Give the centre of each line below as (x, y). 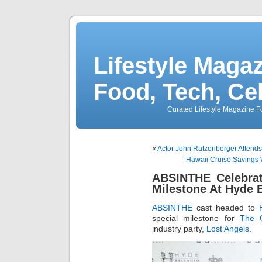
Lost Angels (228, 228)
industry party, (179, 228)
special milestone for (196, 218)
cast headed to (226, 207)
